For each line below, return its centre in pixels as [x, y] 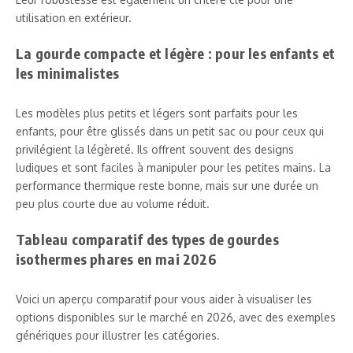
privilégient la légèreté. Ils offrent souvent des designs [155, 149]
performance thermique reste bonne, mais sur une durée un [167, 185]
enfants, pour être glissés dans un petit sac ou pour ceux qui [170, 131]
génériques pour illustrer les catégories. [118, 335]
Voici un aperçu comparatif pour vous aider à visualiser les [164, 299]
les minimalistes [68, 72]
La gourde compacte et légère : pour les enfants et [176, 53]
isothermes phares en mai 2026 [116, 258]
